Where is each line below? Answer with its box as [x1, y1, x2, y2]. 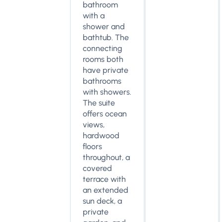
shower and [83, 22, 125, 31]
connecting [83, 44, 123, 53]
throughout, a [83, 153, 130, 162]
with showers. [83, 87, 132, 97]
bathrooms [83, 76, 122, 86]
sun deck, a [83, 196, 122, 206]
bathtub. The [83, 33, 129, 42]
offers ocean [83, 109, 127, 118]
